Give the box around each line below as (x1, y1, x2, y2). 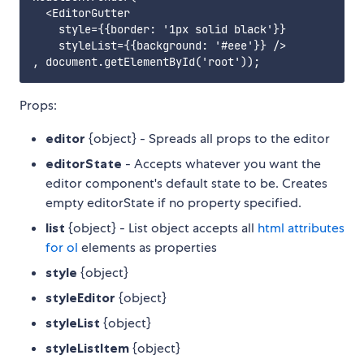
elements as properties (78, 239, 217, 257)
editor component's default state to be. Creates (45, 175, 327, 193)
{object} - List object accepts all (65, 219, 258, 237)
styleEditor (45, 289, 115, 306)
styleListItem (45, 340, 129, 357)
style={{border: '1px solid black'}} (32, 22, 286, 37)
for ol (45, 239, 78, 257)
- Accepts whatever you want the (122, 155, 321, 173)
